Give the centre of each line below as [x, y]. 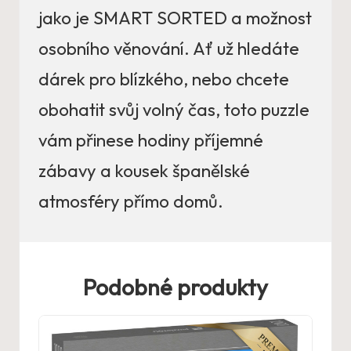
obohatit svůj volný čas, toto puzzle [174, 110]
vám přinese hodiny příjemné [151, 141]
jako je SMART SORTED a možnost [175, 18]
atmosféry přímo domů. [131, 202]
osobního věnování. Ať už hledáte [169, 49]
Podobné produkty [175, 287]
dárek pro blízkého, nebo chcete [164, 80]
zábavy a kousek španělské [144, 171]
